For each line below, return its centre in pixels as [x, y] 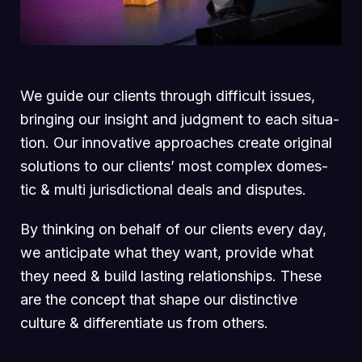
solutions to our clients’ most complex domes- [174, 166]
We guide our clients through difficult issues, [168, 95]
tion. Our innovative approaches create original [176, 142]
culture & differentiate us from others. [144, 322]
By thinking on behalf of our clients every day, [173, 229]
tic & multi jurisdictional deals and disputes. [163, 189]
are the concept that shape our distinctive [159, 299]
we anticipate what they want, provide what [167, 252]
